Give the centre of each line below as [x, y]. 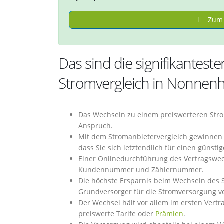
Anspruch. [96, 126]
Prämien [169, 214]
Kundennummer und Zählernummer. [141, 170]
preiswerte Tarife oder [117, 214]
